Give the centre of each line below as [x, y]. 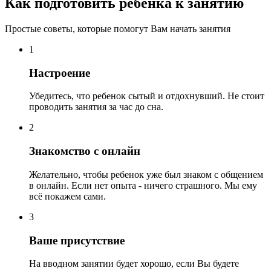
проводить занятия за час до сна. [96, 107]
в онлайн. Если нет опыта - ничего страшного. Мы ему [143, 185]
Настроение [60, 73]
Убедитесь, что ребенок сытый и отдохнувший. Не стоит [147, 96]
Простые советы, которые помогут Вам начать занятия [118, 29]
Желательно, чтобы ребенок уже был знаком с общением [146, 174]
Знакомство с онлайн [85, 151]
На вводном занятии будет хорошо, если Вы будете [134, 264]
